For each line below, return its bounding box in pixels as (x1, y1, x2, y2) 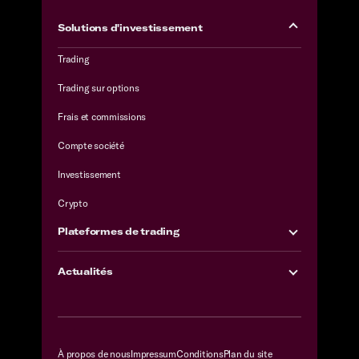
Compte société (58, 139, 124, 151)
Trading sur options (58, 81, 139, 94)
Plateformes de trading (58, 224, 179, 237)
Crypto (58, 196, 88, 209)
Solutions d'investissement (58, 21, 203, 34)
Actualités (58, 264, 113, 277)
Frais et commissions (58, 110, 147, 123)
